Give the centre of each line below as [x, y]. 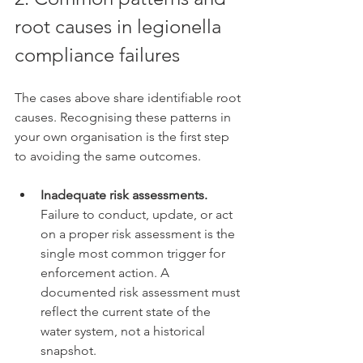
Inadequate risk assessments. [124, 195]
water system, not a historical [124, 331]
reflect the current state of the [127, 312]
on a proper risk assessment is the [139, 234]
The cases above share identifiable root [129, 98]
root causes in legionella [120, 26]
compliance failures [97, 55]
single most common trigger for [135, 253]
